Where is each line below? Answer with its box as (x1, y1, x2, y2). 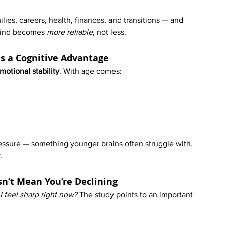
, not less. (93, 28, 126, 37)
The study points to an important (79, 190, 195, 199)
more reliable (47, 28, 93, 37)
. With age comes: (59, 67, 122, 76)
